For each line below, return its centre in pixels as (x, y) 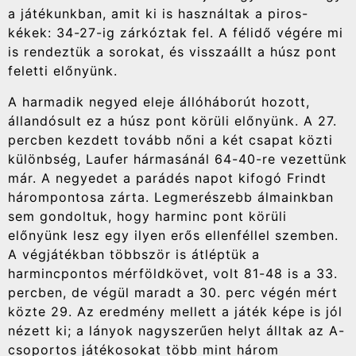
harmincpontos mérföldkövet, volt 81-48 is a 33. (173, 273)
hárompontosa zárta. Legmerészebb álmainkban (171, 197)
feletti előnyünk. (63, 71)
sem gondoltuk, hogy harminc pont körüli (147, 216)
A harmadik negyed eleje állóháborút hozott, (159, 101)
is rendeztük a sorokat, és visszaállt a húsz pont (172, 52)
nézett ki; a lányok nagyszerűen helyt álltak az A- (176, 330)
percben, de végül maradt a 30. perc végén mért (173, 292)
